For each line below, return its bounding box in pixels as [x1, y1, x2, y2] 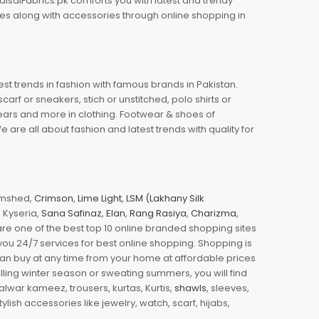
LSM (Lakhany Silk [126, 191, 204, 205]
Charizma [191, 206, 236, 220]
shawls [174, 281, 206, 295]
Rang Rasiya [130, 206, 187, 220]
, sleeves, [206, 281, 249, 295]
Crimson [34, 191, 73, 205]
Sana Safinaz [41, 206, 102, 220]
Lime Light [78, 191, 122, 205]
